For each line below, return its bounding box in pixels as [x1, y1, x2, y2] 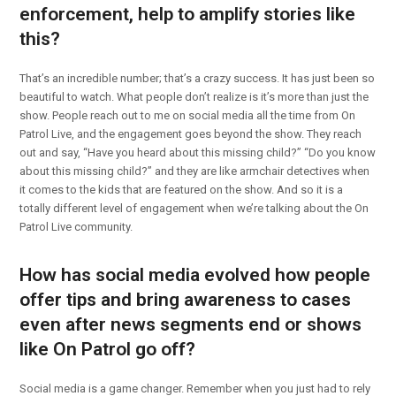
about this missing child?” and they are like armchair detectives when [19, 164, 370, 178]
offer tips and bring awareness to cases [19, 288, 352, 310]
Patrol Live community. [19, 219, 133, 233]
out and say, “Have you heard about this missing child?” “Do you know [19, 145, 377, 159]
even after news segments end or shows [19, 313, 362, 335]
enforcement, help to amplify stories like [19, 3, 356, 25]
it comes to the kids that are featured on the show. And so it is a [19, 182, 344, 196]
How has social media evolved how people [19, 263, 371, 286]
